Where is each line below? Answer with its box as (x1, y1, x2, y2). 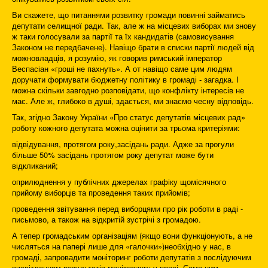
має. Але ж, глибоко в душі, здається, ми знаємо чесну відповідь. (12, 95, 254, 107)
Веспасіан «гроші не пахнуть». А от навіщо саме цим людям (12, 63, 232, 75)
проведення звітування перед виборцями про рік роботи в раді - (12, 203, 243, 215)
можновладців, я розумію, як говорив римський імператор (12, 52, 222, 64)
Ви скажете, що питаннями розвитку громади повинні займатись (12, 9, 245, 21)
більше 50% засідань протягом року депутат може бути (12, 149, 214, 161)
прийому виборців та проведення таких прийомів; (12, 187, 190, 199)
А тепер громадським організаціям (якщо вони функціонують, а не (12, 230, 252, 242)
